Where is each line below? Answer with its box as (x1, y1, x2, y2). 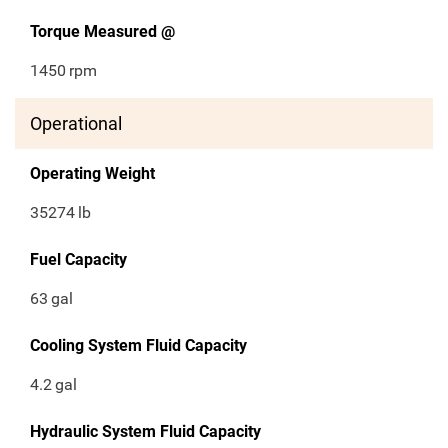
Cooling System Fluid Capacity (30, 336, 247, 356)
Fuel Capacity (30, 250, 127, 270)
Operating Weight (30, 164, 155, 184)
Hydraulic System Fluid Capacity (30, 422, 261, 442)
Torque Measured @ (30, 22, 175, 42)
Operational (30, 113, 122, 135)
